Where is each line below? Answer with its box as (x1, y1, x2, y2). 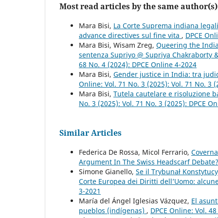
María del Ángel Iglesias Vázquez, (79, 196, 191, 206)
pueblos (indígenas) (79, 206, 146, 216)
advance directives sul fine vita (79, 31, 182, 40)
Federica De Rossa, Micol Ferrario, (79, 147, 191, 157)
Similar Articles (59, 127, 122, 139)
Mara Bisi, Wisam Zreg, (79, 40, 156, 50)
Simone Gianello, (79, 167, 136, 177)
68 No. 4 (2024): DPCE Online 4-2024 (79, 60, 197, 70)
